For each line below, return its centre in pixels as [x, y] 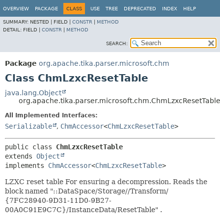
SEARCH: [117, 43]
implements [27, 165]
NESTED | [42, 22]
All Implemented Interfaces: [51, 115]
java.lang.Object [33, 93]
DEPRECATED [140, 9]
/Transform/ [148, 191]
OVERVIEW [16, 9]
